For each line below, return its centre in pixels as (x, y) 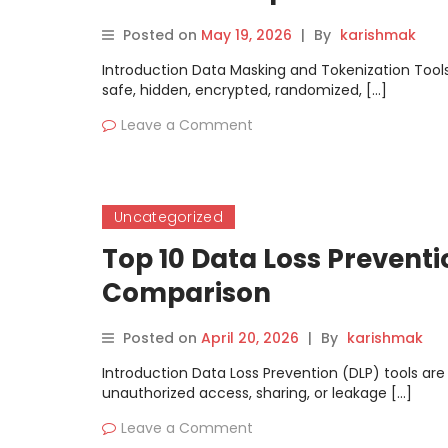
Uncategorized (168, 217)
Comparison (186, 293)
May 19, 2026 (246, 35)
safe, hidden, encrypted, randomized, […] (244, 90)
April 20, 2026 (250, 338)
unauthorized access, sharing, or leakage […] (257, 393)
